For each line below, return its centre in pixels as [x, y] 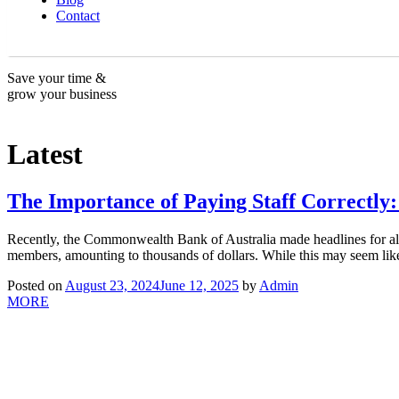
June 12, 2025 [199, 286]
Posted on [36, 286]
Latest [45, 154]
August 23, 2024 [112, 286]
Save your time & [57, 78]
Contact [78, 16]
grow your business [62, 94]
